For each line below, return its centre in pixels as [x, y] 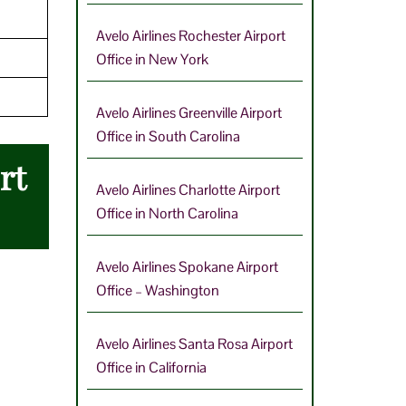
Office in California [151, 367]
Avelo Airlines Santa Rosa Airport [194, 343]
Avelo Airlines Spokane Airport [187, 266]
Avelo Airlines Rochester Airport [190, 35]
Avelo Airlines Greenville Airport [188, 112]
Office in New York [152, 59]
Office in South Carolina [168, 136]
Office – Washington [157, 290]
